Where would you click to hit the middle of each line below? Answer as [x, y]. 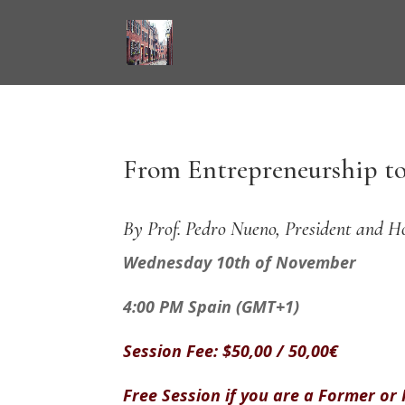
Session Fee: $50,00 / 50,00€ [231, 351]
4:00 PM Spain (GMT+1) [211, 307]
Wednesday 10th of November [240, 263]
